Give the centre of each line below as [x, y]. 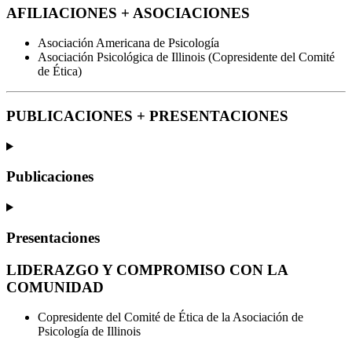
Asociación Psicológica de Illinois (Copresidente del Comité [186, 57]
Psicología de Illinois [89, 332]
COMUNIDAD [55, 287]
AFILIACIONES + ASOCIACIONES [128, 13]
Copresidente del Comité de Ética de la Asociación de [170, 317]
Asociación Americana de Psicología [128, 43]
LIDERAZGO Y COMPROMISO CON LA [147, 269]
